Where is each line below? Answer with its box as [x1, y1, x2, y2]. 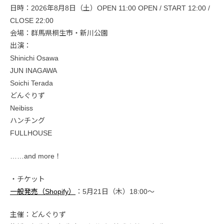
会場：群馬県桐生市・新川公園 [10, 29, 108, 37]
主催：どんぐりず [10, 210, 66, 219]
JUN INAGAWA [10, 66, 57, 75]
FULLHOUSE [10, 129, 52, 137]
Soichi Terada [10, 79, 53, 87]
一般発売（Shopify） [10, 187, 75, 196]
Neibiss [10, 104, 33, 112]
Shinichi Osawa [10, 54, 58, 62]
